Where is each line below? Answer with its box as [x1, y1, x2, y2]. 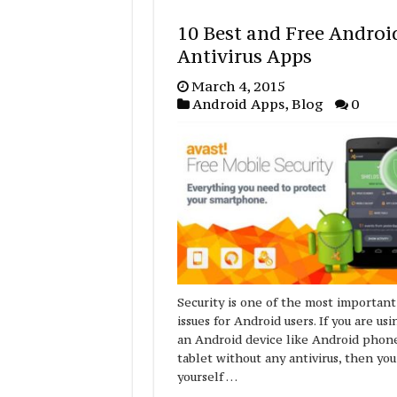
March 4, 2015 [191, 76, 285, 95]
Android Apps [191, 94, 284, 113]
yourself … [176, 369, 237, 385]
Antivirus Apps [176, 43, 312, 68]
